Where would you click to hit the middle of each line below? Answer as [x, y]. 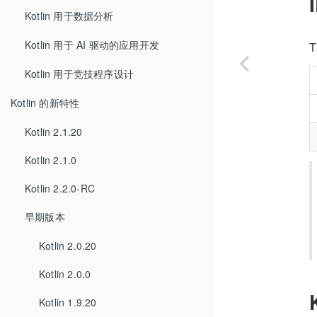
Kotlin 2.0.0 [65, 274]
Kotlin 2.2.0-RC [60, 188]
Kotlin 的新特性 [45, 103]
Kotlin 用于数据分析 [69, 16]
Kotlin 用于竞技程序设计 [79, 74]
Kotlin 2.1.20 [54, 132]
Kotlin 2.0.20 [68, 246]
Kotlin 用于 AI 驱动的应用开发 [92, 45]
